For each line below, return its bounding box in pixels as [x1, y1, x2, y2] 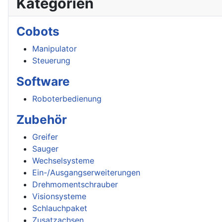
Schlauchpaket [32, 203, 87, 213]
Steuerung [32, 55, 70, 65]
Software [16, 74, 70, 89]
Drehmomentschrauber [32, 179, 118, 189]
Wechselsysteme [32, 156, 94, 166]
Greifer [32, 132, 58, 142]
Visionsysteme [32, 191, 86, 201]
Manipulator [32, 44, 77, 54]
